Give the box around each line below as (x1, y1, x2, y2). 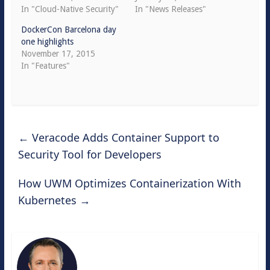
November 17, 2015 (20, 48, 95, 58)
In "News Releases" (134, 4, 206, 14)
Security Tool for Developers (17, 146, 162, 162)
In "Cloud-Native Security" (20, 4, 119, 14)
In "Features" (20, 60, 70, 71)
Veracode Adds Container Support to (28, 130, 219, 145)
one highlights (20, 36, 74, 46)
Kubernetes (17, 192, 80, 207)
